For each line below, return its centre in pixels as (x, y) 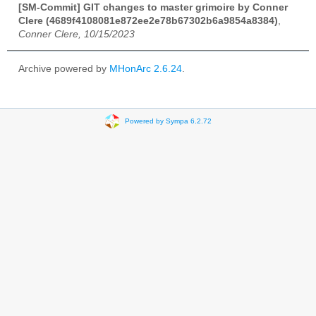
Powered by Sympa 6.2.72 (168, 121)
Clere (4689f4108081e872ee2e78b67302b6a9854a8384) (148, 20)
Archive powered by (64, 68)
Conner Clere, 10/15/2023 (77, 34)
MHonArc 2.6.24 (146, 68)
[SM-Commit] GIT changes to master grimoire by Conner (153, 7)
